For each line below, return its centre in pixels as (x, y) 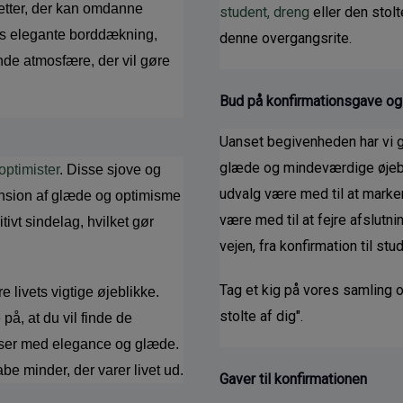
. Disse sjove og (110, 169)
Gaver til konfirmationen (293, 379)
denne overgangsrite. (286, 38)
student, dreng (264, 12)
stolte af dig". (261, 316)
